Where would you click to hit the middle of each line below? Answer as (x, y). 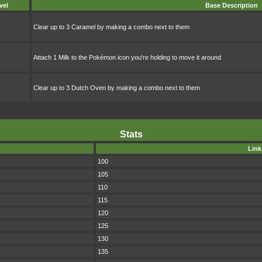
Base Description (232, 6)
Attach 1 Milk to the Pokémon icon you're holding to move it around (127, 58)
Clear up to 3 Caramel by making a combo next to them (111, 27)
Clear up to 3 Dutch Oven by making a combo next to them (117, 88)
